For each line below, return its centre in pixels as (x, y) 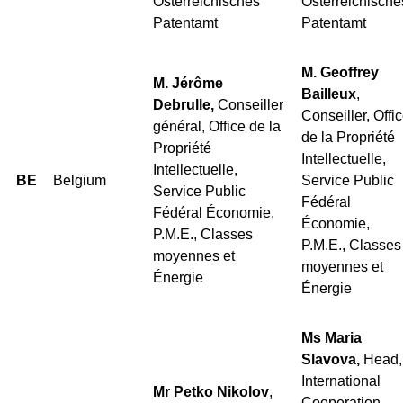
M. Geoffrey (340, 72)
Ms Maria (331, 337)
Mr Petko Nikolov (211, 391)
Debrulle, (185, 104)
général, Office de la (217, 126)
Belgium (80, 180)
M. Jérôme (188, 83)
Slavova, (332, 359)
